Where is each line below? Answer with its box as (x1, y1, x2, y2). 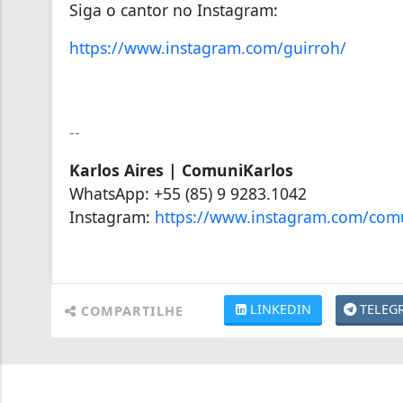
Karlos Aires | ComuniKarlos (69, 158, 293, 181)
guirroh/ (283, 36, 346, 58)
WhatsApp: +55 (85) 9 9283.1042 (69, 182, 307, 204)
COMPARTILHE (76, 301, 184, 319)
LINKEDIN (249, 300, 311, 318)
